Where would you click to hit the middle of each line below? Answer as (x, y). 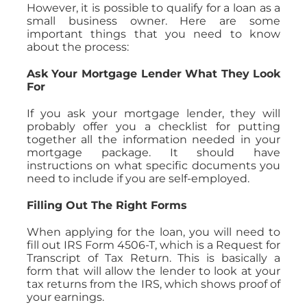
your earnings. (65, 297)
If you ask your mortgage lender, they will (153, 113)
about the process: (77, 47)
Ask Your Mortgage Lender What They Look (153, 73)
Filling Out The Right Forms (107, 205)
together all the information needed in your (153, 139)
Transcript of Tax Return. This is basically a (153, 258)
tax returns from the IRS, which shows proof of (153, 284)
